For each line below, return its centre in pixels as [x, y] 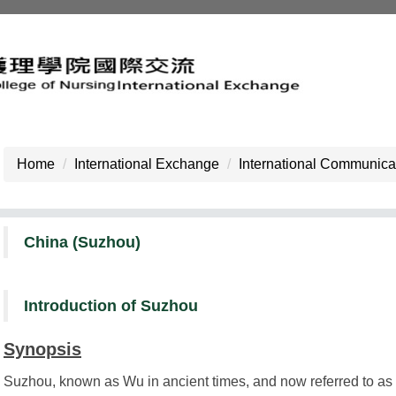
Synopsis [42, 349]
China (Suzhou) [82, 242]
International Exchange [147, 164]
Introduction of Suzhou [111, 306]
